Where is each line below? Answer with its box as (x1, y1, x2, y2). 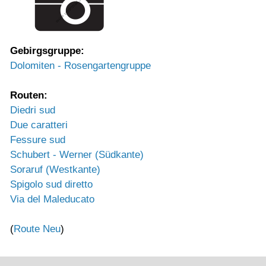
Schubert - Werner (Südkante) (10, 149, 144, 160)
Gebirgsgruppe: (10, 45, 84, 56)
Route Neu (14, 223, 61, 235)
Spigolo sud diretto (10, 179, 93, 190)
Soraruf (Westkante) (10, 164, 100, 175)
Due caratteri (10, 119, 68, 131)
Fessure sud (10, 134, 65, 145)
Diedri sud (10, 104, 55, 116)
